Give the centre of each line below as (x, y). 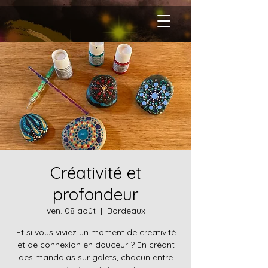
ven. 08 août (71, 211)
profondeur (96, 194)
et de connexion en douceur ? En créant (96, 245)
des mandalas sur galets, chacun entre (96, 257)
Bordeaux (126, 211)
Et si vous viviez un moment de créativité (96, 232)
